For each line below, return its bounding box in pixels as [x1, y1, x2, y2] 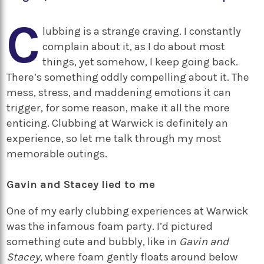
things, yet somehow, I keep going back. [42, 55, 239, 68]
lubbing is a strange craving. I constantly [42, 25, 242, 38]
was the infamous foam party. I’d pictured [6, 219, 213, 233]
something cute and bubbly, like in [6, 235, 180, 248]
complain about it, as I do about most [42, 40, 226, 53]
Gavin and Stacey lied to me [6, 178, 156, 191]
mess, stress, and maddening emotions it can [6, 86, 232, 99]
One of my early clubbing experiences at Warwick [6, 204, 249, 217]
